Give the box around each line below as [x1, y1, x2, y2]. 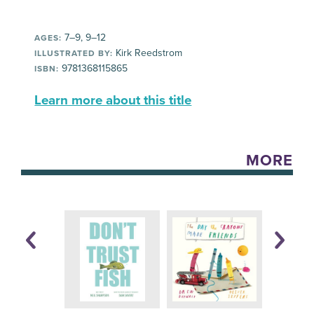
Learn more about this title [34, 93, 192, 109]
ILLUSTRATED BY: [34, 48, 114, 59]
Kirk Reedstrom [113, 47, 183, 60]
